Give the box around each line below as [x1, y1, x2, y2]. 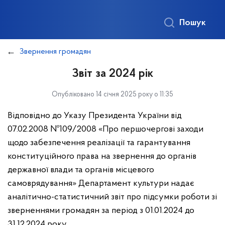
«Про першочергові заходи [98, 125, 203, 134]
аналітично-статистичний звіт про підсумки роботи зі [8, 192, 217, 202]
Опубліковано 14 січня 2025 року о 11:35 [52, 91, 173, 98]
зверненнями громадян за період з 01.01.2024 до [8, 206, 194, 215]
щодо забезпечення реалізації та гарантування [8, 138, 190, 148]
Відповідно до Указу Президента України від [8, 111, 182, 121]
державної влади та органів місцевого [8, 165, 154, 175]
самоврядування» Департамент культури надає [8, 179, 194, 188]
